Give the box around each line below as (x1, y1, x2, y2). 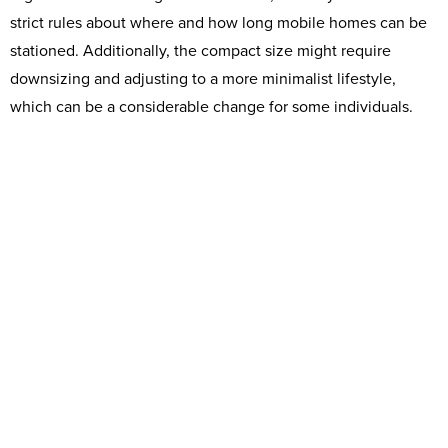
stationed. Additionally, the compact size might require (10, 41, 391, 62)
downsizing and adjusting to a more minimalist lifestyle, (10, 69, 396, 90)
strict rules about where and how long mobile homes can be (10, 13, 427, 34)
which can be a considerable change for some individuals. (10, 97, 413, 118)
